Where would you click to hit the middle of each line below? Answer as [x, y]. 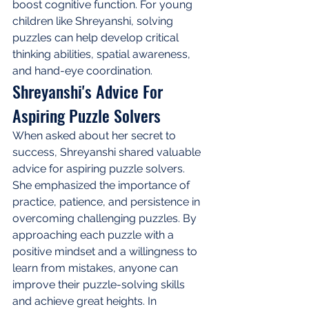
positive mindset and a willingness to [106, 251]
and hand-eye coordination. [82, 70]
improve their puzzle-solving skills [100, 284]
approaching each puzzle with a [94, 235]
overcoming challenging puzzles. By [106, 218]
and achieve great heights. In [86, 301]
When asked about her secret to [96, 135]
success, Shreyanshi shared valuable [108, 152]
